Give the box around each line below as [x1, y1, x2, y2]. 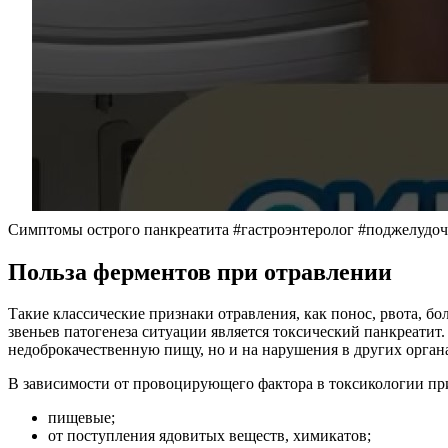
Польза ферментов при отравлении [8, 258, 392, 285]
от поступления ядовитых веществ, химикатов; [48, 427, 371, 445]
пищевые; [48, 409, 115, 427]
